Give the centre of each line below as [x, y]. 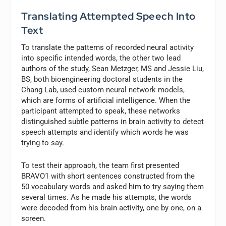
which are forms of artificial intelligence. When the [106, 100]
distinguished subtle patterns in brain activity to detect [113, 121]
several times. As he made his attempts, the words [107, 197]
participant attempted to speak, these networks [101, 111]
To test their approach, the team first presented [100, 165]
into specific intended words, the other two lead [101, 58]
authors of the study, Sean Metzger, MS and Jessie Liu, [113, 68]
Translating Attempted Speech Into [108, 16]
